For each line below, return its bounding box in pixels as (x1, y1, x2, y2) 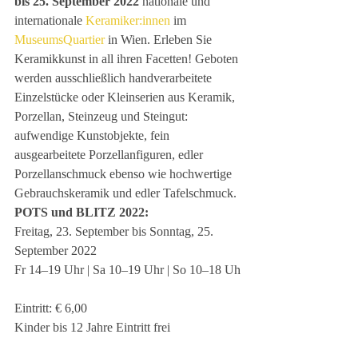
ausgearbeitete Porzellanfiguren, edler (14, 148, 206, 161)
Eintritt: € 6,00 (14, 301, 87, 315)
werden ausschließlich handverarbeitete (14, 71, 215, 85)
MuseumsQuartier (14, 33, 105, 46)
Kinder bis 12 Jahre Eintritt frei (14, 320, 170, 334)
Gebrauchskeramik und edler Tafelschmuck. (14, 186, 237, 200)
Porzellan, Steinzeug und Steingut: (14, 109, 191, 123)
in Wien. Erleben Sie (105, 33, 215, 46)
